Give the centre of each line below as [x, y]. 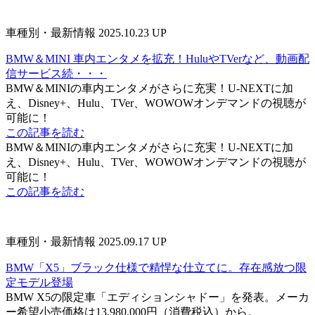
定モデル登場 [39, 282]
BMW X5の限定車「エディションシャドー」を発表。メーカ [157, 297]
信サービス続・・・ [56, 73]
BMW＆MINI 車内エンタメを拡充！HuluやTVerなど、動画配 [157, 58]
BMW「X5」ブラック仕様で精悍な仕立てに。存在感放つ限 [156, 267]
